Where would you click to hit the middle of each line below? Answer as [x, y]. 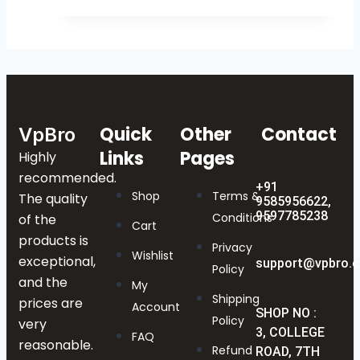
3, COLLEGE [290, 333]
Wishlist [152, 256]
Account [155, 307]
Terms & [236, 196]
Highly [37, 157]
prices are [51, 304]
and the [43, 283]
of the [37, 220]
